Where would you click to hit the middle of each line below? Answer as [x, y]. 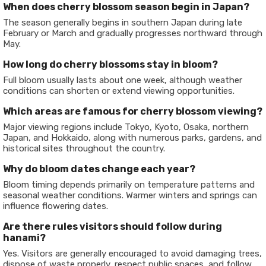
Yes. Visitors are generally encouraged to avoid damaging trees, [132, 254]
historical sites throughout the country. [84, 148]
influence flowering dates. [56, 206]
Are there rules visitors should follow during [113, 227]
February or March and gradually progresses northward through [133, 33]
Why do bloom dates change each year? [99, 169]
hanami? [24, 238]
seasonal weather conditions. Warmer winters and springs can [130, 195]
